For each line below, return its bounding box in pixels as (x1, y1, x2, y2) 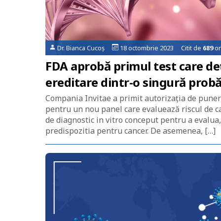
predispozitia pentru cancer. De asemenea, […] (45, 125, 216, 136)
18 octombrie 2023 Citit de (118, 43, 203, 52)
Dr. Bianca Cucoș (56, 43, 112, 52)
